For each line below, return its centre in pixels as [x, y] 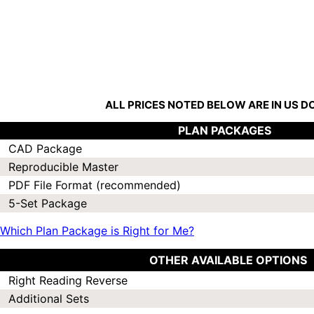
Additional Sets [49, 299]
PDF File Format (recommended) [95, 185]
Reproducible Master [63, 167]
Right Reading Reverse [68, 281]
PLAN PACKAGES [224, 131]
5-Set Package [48, 204]
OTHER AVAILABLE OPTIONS [228, 260]
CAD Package [45, 149]
